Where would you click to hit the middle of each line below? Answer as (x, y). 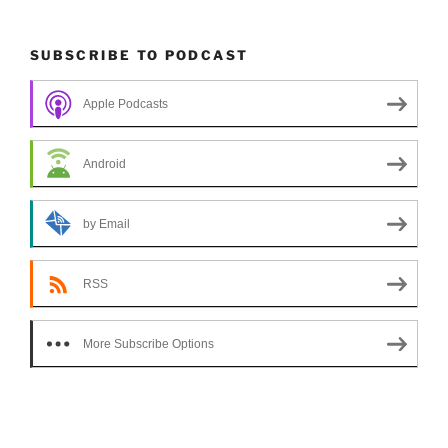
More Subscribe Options (148, 344)
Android (104, 164)
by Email (106, 224)
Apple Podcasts (125, 104)
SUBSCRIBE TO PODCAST (139, 55)
